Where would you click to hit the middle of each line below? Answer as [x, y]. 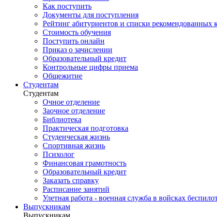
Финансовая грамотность [85, 163]
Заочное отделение [74, 111]
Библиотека [62, 119]
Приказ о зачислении [77, 50]
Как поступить [67, 6]
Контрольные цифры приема [90, 67]
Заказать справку [71, 180]
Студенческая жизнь [76, 137]
